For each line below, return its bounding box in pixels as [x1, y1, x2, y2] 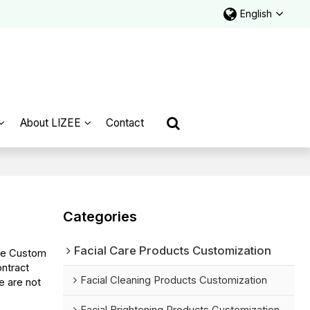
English [239, 8, 272, 19]
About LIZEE [19, 116, 81, 130]
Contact [106, 116, 145, 130]
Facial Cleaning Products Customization [80, 274, 268, 287]
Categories [63, 208, 138, 226]
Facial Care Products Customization [74, 244, 272, 258]
